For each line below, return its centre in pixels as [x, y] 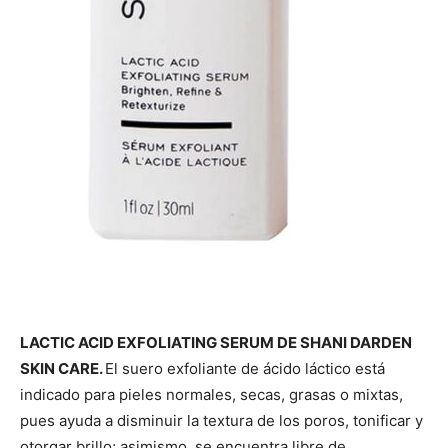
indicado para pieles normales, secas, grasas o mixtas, [211, 394]
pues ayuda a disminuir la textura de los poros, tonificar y [221, 420]
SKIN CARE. [62, 368]
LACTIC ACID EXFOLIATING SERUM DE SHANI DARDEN [216, 342]
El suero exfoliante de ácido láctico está [245, 368]
